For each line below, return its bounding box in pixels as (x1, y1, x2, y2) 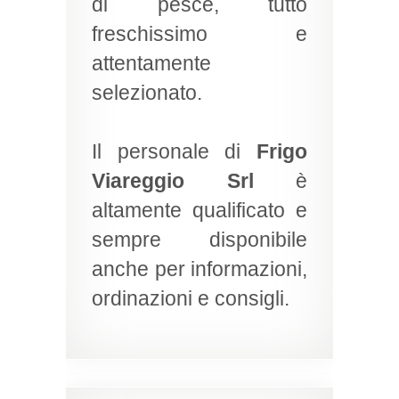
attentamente (92, 53, 211, 75)
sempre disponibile (92, 229, 307, 251)
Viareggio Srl (92, 170, 254, 192)
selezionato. (92, 82, 202, 104)
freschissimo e (92, 23, 307, 45)
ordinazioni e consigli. (92, 288, 289, 310)
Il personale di (92, 141, 256, 163)
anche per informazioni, (92, 258, 307, 281)
